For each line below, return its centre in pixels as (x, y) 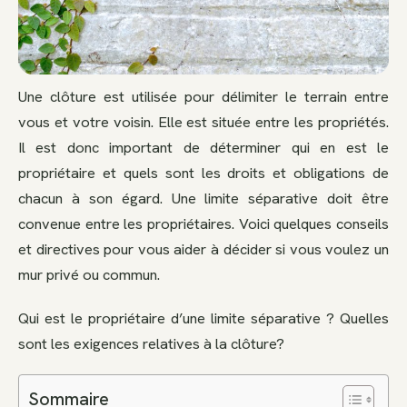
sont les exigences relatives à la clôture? (151, 344)
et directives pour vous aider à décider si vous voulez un (203, 249)
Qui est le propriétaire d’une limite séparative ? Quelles (203, 318)
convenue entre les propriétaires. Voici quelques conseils (203, 224)
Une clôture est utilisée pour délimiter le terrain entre (203, 97)
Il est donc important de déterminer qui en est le (203, 148)
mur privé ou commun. (89, 275)
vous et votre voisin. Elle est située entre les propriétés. (203, 122)
